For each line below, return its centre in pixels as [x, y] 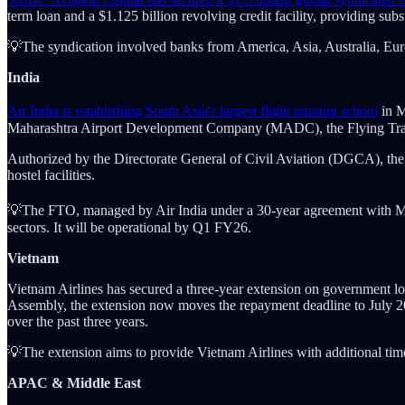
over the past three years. [78, 322]
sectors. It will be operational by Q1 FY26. [129, 228]
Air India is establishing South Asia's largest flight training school [193, 111]
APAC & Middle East [74, 383]
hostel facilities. [51, 175]
